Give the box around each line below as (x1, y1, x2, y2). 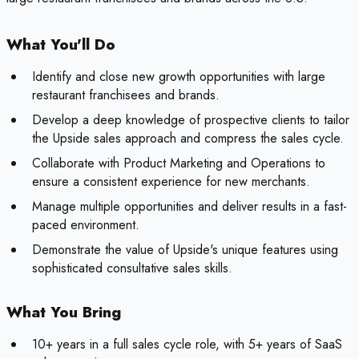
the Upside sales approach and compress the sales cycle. (32, 129, 344, 148)
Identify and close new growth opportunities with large (32, 67, 325, 87)
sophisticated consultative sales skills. (32, 259, 232, 278)
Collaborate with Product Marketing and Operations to (32, 154, 325, 173)
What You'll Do (6, 34, 115, 56)
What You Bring (6, 301, 121, 324)
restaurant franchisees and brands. (32, 86, 220, 105)
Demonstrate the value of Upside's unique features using (32, 240, 338, 260)
